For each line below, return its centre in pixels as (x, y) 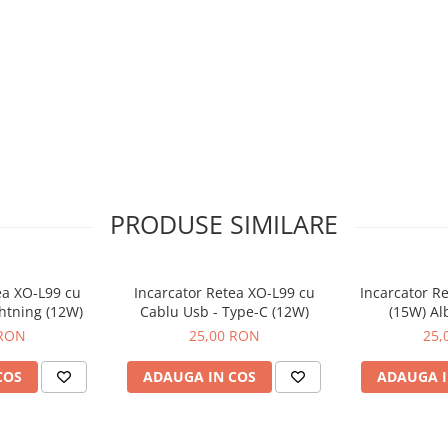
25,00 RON (224, 335)
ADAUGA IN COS (199, 376)
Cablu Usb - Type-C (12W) (224, 311)
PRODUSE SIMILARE (224, 224)
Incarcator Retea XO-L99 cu (224, 292)
